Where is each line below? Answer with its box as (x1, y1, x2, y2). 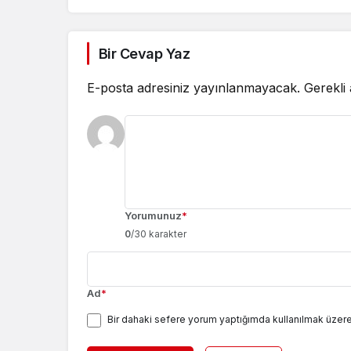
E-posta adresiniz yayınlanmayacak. (87, 79, 300, 96)
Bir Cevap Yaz (99, 45, 190, 62)
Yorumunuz (125, 208, 182, 222)
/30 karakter (131, 227, 186, 240)
